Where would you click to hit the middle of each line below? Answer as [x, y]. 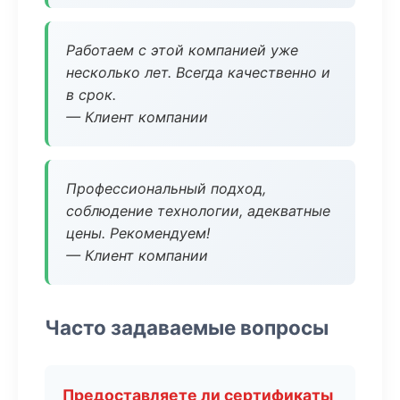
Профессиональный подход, [166, 188]
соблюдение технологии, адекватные [198, 211]
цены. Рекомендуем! [138, 233]
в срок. [91, 95]
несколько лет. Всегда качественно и [198, 72]
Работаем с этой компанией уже [182, 50]
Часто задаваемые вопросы [187, 327]
